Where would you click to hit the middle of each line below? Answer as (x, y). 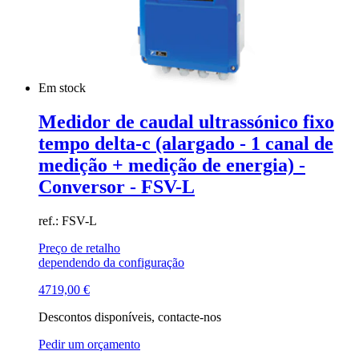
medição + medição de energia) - (172, 165)
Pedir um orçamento (89, 344)
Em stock (64, 88)
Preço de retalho (79, 248)
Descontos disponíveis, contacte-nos (130, 317)
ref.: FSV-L (68, 220)
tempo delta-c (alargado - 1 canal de (186, 143)
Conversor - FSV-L (117, 187)
